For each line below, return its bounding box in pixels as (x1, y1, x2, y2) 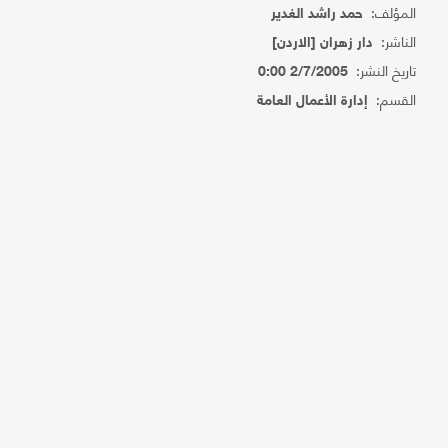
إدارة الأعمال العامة (257, 93, 369, 110)
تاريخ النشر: (348, 57, 417, 82)
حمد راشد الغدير (271, 6, 364, 23)
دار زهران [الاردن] (272, 35, 374, 52)
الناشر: (373, 28, 417, 53)
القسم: (368, 86, 417, 111)
